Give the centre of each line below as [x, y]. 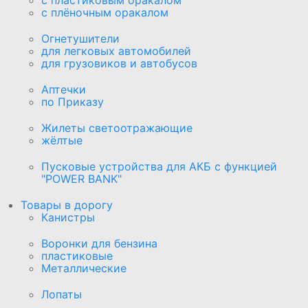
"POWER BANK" [81, 178]
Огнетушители [80, 38]
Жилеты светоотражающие [117, 128]
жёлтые [62, 140]
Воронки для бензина [99, 243]
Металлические [84, 268]
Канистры [68, 217]
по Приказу [73, 101]
